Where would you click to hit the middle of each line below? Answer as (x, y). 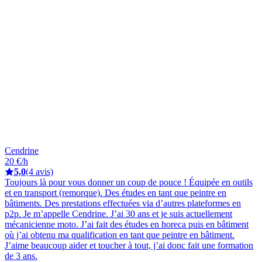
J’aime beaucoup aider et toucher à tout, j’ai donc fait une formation (129, 245)
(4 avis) (39, 171)
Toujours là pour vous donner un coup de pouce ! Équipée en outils (129, 182)
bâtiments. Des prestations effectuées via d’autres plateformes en (123, 203)
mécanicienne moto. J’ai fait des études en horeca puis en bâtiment (127, 224)
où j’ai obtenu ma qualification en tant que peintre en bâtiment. (120, 235)
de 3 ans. (21, 256)
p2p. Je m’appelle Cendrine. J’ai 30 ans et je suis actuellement (118, 213)
